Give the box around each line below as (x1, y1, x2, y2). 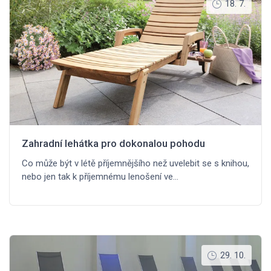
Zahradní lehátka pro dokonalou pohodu (22, 137, 205, 150)
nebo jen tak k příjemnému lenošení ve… (22, 171, 178, 183)
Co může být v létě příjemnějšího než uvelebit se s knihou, (22, 158, 249, 169)
